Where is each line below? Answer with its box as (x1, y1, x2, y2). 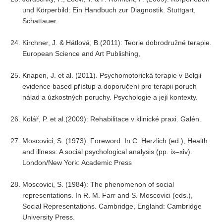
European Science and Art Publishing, (22, 50, 140, 57)
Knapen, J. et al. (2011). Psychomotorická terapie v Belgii (22, 71, 201, 79)
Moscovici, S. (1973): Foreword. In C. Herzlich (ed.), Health (22, 137, 208, 145)
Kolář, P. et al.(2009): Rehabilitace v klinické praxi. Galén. (22, 115, 201, 123)
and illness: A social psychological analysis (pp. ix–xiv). (22, 148, 192, 156)
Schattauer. (22, 17, 58, 25)
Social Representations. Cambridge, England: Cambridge (22, 202, 202, 210)
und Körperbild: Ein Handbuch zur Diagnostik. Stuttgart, (22, 6, 196, 14)
